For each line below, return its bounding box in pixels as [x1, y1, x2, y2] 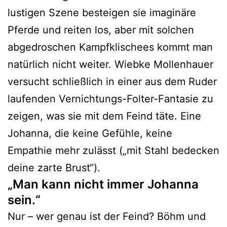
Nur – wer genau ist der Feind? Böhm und [8, 210, 206, 222]
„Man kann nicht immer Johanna [8, 176, 199, 192]
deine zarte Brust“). [8, 161, 103, 174]
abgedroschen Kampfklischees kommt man [8, 41, 213, 53]
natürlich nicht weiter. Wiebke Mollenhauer [8, 58, 213, 70]
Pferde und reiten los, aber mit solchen [8, 23, 194, 36]
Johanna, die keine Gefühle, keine [8, 127, 172, 139]
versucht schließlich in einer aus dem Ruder [8, 75, 217, 88]
